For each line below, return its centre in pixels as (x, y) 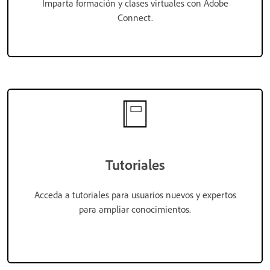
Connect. (135, 17)
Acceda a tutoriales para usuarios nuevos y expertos (135, 194)
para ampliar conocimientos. (135, 209)
